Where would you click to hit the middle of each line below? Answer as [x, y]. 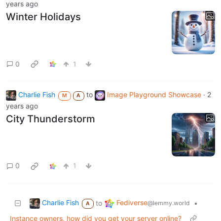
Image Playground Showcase [154, 95]
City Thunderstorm [51, 119]
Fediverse [132, 203]
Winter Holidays [43, 17]
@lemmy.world [168, 203]
